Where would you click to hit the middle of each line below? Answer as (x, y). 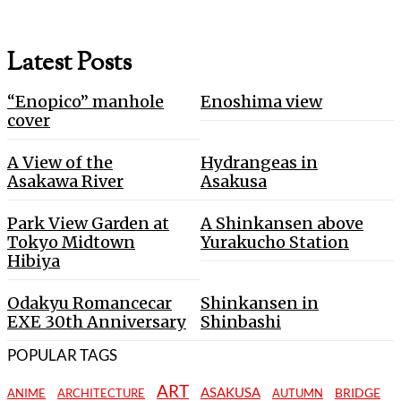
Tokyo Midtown (71, 242)
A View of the (60, 162)
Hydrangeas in (259, 162)
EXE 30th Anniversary (97, 321)
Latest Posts (69, 63)
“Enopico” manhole (85, 101)
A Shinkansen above (282, 223)
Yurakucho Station (275, 242)
